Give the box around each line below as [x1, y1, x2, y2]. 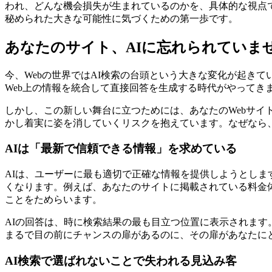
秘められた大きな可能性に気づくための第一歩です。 [5, 13, 238, 24]
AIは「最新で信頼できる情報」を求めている [5, 142, 237, 155]
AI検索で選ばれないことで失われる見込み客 [5, 254, 237, 267]
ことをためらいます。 [5, 194, 102, 205]
